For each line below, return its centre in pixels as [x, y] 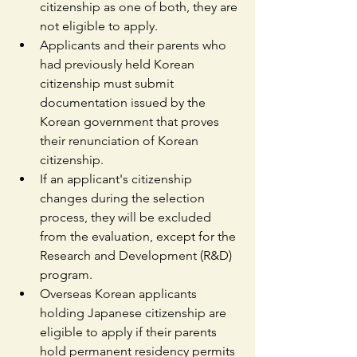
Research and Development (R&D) [137, 256]
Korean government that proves [131, 122]
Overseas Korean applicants [120, 294]
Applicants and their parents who [135, 45]
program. [66, 275]
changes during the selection [124, 198]
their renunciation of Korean [121, 141]
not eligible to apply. [99, 26]
